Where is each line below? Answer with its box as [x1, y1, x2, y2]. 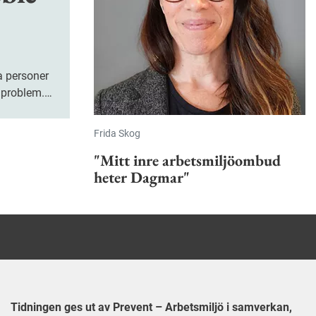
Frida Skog [94, 128, 140, 140]
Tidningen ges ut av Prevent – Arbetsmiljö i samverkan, [10, 300, 292, 315]
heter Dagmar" [94, 167, 190, 188]
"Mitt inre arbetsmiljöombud [94, 150, 281, 171]
